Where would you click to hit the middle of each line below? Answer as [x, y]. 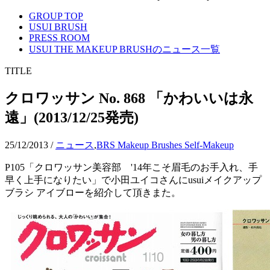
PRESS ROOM [59, 38]
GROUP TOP [56, 16]
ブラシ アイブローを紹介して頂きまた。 [93, 192]
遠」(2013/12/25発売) [72, 118]
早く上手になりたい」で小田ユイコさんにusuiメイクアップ [133, 180]
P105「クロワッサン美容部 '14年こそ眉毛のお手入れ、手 [131, 167]
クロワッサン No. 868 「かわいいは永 [129, 98]
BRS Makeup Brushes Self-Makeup [165, 145]
